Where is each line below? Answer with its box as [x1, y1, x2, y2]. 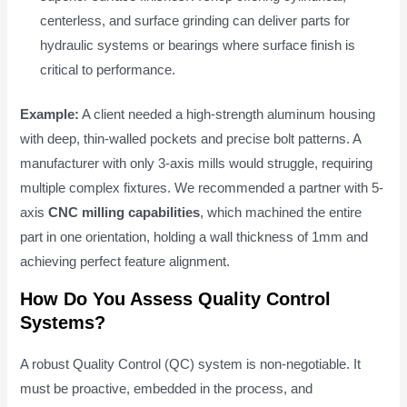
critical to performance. [40, 62, 176, 77]
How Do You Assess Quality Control [20, 289, 332, 310]
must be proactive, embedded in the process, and [20, 382, 313, 397]
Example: [20, 106, 80, 122]
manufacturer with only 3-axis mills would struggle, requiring [20, 155, 373, 171]
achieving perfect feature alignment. [20, 253, 231, 269]
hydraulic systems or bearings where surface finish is [40, 37, 356, 53]
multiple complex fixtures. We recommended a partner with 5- [20, 180, 384, 195]
